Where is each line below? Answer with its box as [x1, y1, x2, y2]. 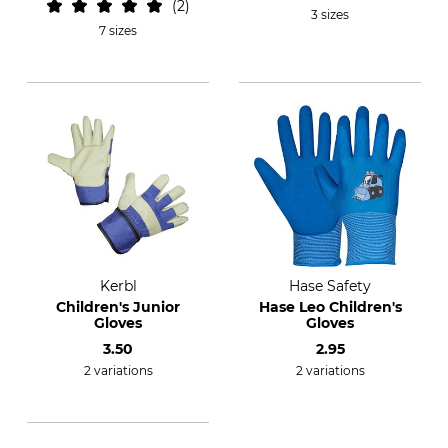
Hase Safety [289, 277, 371, 295]
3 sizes [311, 7, 349, 22]
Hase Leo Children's [258, 298, 402, 316]
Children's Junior [56, 298, 180, 316]
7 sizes [99, 23, 137, 38]
